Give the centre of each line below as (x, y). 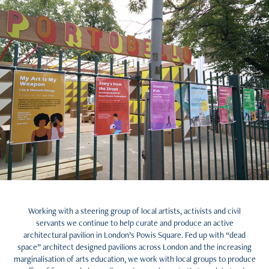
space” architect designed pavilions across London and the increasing (134, 247)
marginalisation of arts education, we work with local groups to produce (134, 259)
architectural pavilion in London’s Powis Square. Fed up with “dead (134, 235)
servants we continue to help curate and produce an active (134, 223)
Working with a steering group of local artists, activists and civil (134, 211)
